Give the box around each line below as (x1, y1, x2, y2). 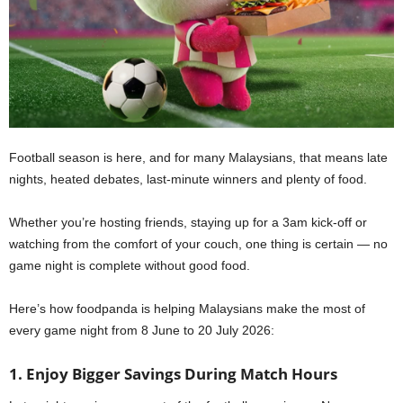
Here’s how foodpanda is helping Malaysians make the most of (9, 301, 365, 317)
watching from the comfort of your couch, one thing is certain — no (9, 237, 388, 252)
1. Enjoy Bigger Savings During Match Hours (9, 363, 337, 385)
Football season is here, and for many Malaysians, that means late (9, 150, 388, 166)
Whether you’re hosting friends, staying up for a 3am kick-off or (9, 215, 367, 230)
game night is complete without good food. (9, 258, 250, 273)
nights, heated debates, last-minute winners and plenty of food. (9, 172, 367, 187)
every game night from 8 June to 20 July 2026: (9, 323, 274, 338)
